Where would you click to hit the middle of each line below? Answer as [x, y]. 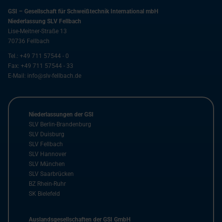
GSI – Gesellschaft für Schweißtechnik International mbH [83, 12]
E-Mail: [18, 76]
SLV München [47, 164]
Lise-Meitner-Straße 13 [37, 31]
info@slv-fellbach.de [54, 76]
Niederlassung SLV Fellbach [45, 22]
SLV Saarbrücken [51, 174]
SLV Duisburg [47, 135]
